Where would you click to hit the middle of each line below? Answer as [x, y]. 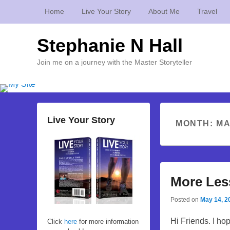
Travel [207, 11]
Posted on [185, 199]
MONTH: [196, 123]
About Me [164, 11]
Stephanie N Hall [110, 45]
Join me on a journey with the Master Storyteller [114, 62]
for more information [108, 222]
